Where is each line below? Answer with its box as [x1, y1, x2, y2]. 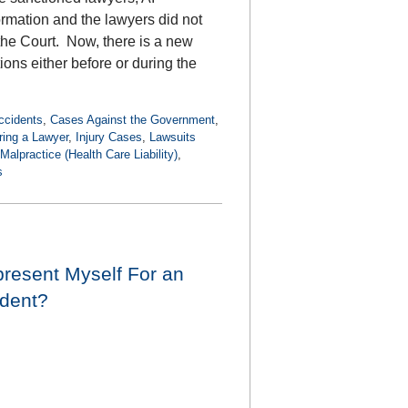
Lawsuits [149, 129, 196, 144]
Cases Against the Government [50, 112, 215, 127]
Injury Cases [76, 129, 142, 144]
